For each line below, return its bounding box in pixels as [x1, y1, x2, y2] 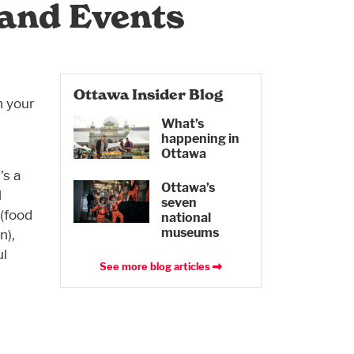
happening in [160, 131, 239, 147]
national [160, 210, 211, 226]
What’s [160, 116, 204, 132]
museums [160, 225, 219, 241]
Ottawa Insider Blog [73, 86, 223, 104]
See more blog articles [99, 261, 213, 273]
